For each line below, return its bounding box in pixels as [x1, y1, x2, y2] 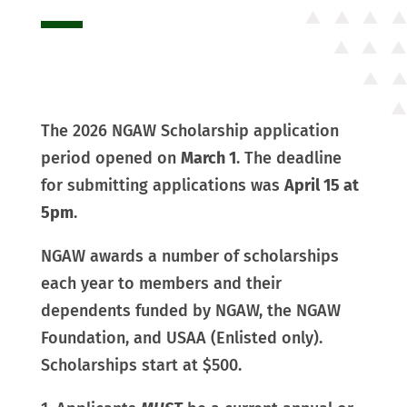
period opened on [40, 147, 181, 168]
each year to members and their [40, 273, 282, 293]
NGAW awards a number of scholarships [40, 245, 339, 266]
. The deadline [235, 147, 342, 168]
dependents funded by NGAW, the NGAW [40, 300, 341, 321]
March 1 [180, 147, 236, 168]
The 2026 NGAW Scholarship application [40, 120, 339, 141]
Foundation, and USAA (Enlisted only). [40, 327, 323, 348]
